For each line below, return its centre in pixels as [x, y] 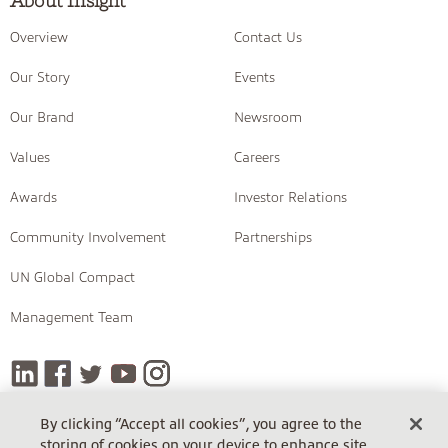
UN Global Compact [72, 277]
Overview [39, 37]
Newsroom [268, 117]
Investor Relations [290, 197]
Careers [257, 157]
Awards [33, 197]
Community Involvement [88, 237]
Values [30, 157]
